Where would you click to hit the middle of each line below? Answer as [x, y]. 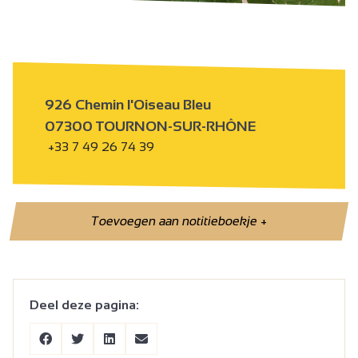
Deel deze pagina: [84, 304]
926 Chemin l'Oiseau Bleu [128, 104]
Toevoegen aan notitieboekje [176, 221]
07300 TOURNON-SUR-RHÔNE [150, 126]
